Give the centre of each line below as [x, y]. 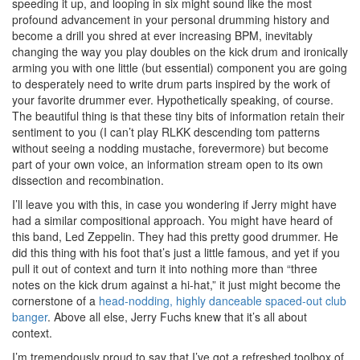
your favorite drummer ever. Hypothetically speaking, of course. [173, 99]
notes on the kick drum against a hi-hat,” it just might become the [176, 284]
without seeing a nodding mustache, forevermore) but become [170, 147]
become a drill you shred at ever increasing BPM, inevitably [162, 35]
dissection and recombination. [88, 180]
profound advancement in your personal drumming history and [171, 19]
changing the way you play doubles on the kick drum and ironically [180, 51]
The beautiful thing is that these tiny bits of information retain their [178, 115]
